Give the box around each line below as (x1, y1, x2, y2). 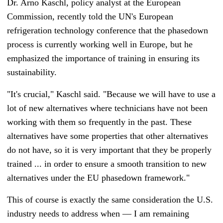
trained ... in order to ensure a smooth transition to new (7, 159, 207, 169)
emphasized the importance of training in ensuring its (7, 53, 200, 64)
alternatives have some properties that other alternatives (7, 131, 208, 141)
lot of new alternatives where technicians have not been (7, 103, 208, 113)
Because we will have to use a (107, 89, 216, 100)
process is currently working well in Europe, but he (7, 39, 193, 50)
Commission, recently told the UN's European (7, 11, 173, 22)
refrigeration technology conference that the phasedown (7, 25, 208, 36)
